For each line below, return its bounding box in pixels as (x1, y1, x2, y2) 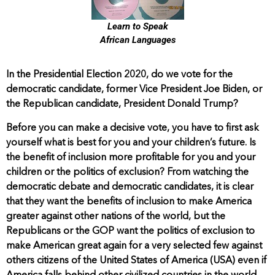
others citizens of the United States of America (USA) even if (6, 255, 266, 266)
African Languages (99, 34, 176, 46)
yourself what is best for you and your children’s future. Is (6, 137, 256, 148)
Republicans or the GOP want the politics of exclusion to (6, 226, 255, 236)
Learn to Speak (107, 21, 168, 33)
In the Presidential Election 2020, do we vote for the (6, 70, 233, 80)
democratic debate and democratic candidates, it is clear (6, 182, 254, 192)
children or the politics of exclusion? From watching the (6, 167, 249, 177)
